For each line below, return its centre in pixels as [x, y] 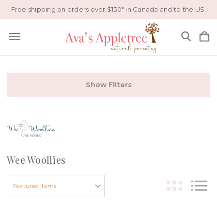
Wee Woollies [36, 160]
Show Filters [108, 85]
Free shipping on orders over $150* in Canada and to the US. [108, 9]
